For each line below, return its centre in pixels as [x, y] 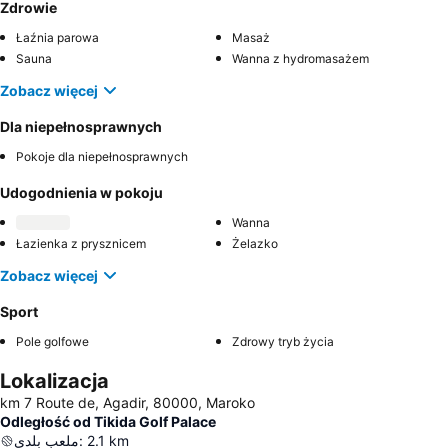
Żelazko [255, 244]
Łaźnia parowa [57, 38]
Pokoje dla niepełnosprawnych [102, 157]
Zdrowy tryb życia [283, 342]
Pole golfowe [52, 342]
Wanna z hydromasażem [300, 59]
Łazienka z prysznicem [81, 244]
